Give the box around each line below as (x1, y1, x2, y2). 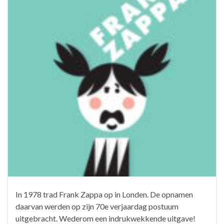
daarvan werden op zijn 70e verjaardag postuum (15, 201, 178, 211)
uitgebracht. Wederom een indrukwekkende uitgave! (15, 213, 195, 223)
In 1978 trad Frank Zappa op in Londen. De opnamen (15, 189, 193, 199)
